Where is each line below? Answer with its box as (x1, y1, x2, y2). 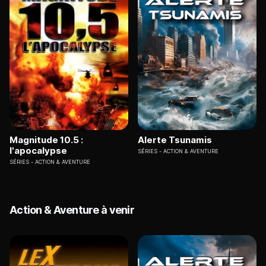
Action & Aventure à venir (9, 204, 134, 217)
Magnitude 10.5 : (9, 134, 83, 146)
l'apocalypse (9, 145, 67, 157)
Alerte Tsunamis (138, 134, 212, 146)
